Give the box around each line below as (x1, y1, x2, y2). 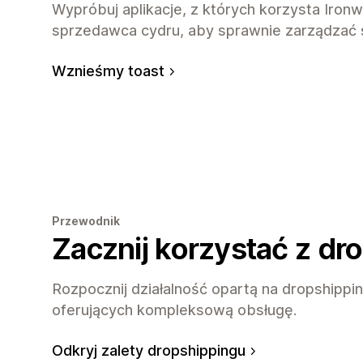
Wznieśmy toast (52, 62, 164, 79)
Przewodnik (52, 213, 120, 228)
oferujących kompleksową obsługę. (52, 301, 297, 318)
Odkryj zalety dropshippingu (52, 341, 246, 359)
